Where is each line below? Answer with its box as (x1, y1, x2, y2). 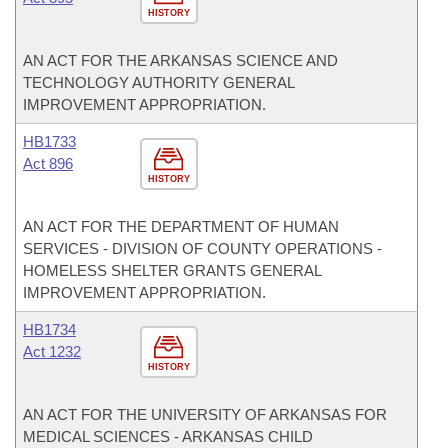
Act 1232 (23, 343, 81, 360)
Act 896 (23, 155, 73, 172)
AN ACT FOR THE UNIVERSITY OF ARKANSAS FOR (23, 406, 387, 423)
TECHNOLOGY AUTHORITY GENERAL (23, 74, 294, 91)
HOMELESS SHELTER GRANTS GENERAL (23, 262, 321, 279)
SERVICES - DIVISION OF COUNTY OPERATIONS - (23, 240, 382, 257)
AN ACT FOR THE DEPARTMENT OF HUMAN (23, 218, 339, 235)
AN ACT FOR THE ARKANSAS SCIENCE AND (23, 52, 338, 69)
